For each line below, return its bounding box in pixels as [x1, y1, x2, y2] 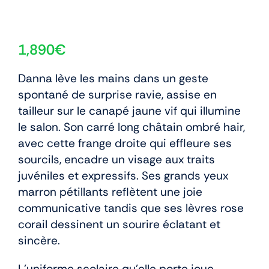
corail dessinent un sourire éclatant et [18, 216, 220, 232]
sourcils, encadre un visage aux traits [18, 151, 215, 167]
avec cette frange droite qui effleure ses [18, 135, 232, 151]
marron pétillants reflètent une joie [18, 184, 202, 199]
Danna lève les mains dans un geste [18, 70, 208, 86]
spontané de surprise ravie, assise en [18, 86, 217, 102]
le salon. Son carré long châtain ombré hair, [18, 119, 245, 134]
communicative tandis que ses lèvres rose [18, 200, 244, 216]
